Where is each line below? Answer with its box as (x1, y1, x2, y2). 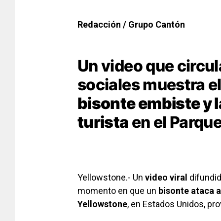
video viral (145, 172, 187, 183)
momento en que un (77, 185, 158, 196)
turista (77, 112, 129, 132)
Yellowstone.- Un (77, 172, 145, 183)
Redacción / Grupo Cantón (77, 19, 185, 30)
